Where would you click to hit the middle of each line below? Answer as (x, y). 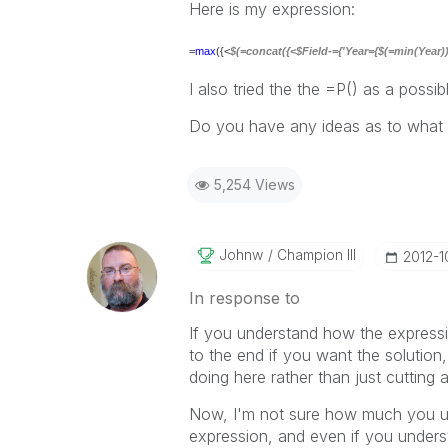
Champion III (314, 254)
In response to (244, 298)
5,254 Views (254, 184)
